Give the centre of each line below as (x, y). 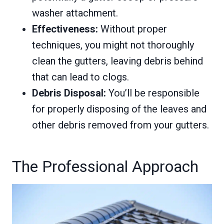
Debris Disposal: (69, 93)
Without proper (132, 29)
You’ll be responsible (153, 93)
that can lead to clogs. (80, 77)
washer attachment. (75, 13)
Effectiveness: (65, 29)
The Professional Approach (105, 166)
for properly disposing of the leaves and (119, 109)
